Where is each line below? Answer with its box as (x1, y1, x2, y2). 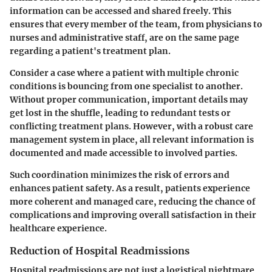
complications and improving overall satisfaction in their (10, 209, 256, 221)
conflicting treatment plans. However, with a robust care (10, 121, 253, 132)
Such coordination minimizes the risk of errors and (10, 169, 229, 181)
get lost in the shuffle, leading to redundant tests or (10, 107, 231, 119)
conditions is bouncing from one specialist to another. (10, 81, 243, 92)
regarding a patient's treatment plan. (10, 46, 171, 57)
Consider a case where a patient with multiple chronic (10, 67, 239, 79)
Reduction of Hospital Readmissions (10, 245, 189, 257)
